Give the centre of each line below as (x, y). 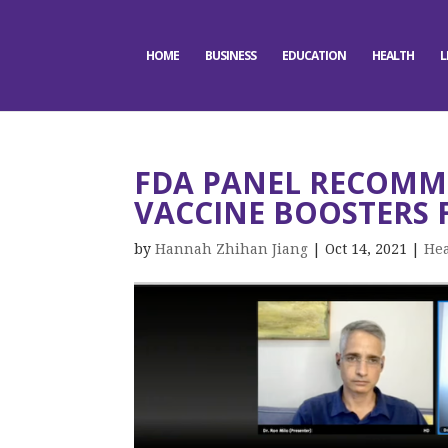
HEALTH (392, 55)
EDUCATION (313, 55)
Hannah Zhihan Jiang (232, 249)
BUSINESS (230, 55)
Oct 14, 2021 (366, 249)
